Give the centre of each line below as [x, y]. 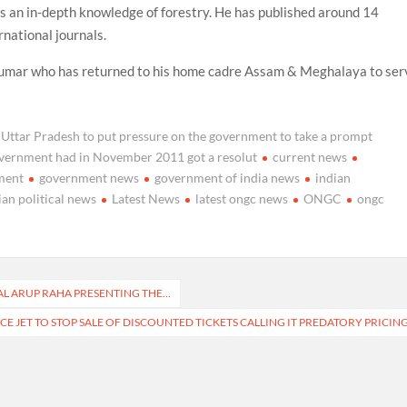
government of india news [228, 178]
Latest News [146, 199]
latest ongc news [242, 199]
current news [310, 157]
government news [89, 178]
